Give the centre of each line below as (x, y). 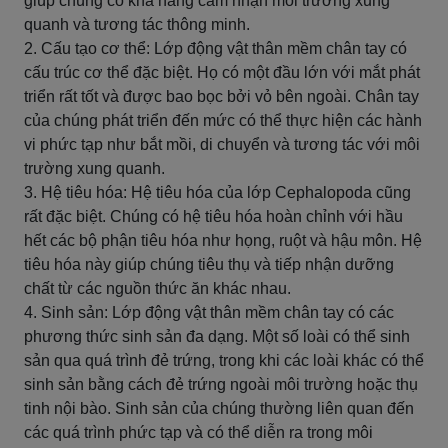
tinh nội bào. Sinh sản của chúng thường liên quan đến (219, 408)
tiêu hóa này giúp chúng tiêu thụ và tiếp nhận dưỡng (209, 264)
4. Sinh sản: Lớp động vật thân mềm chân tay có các (209, 312)
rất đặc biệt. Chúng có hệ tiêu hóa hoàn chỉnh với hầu (213, 216)
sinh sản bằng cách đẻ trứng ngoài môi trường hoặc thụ (221, 384)
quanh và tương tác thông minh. (137, 24)
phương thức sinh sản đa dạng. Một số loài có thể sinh (217, 336)
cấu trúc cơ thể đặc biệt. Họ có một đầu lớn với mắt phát (222, 72)
